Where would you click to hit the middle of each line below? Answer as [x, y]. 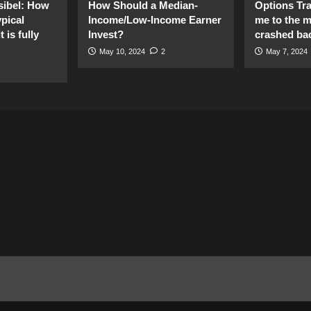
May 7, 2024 [286, 52]
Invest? [106, 35]
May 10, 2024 [122, 52]
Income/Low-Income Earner [154, 20]
